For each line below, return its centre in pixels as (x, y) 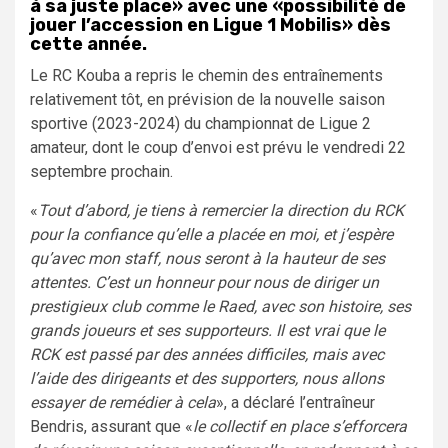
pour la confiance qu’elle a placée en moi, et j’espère (211, 234)
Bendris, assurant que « (111, 426)
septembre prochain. (101, 171)
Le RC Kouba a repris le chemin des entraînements (206, 75)
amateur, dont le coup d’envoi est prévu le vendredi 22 (218, 147)
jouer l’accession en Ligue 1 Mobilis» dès (210, 24)
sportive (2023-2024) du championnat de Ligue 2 (200, 123)
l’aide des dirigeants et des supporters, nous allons (207, 378)
